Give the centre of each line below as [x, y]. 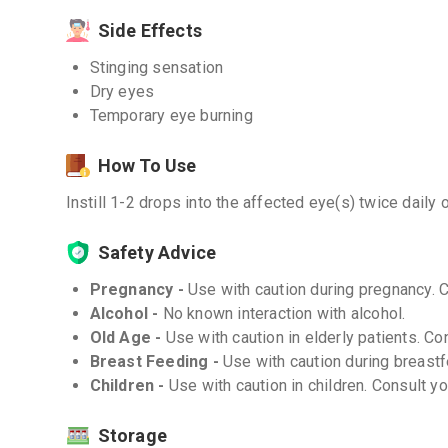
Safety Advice [157, 252]
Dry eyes [122, 91]
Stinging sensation [156, 67]
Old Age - [127, 337]
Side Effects [149, 30]
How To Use [147, 165]
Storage [132, 435]
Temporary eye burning [171, 115]
